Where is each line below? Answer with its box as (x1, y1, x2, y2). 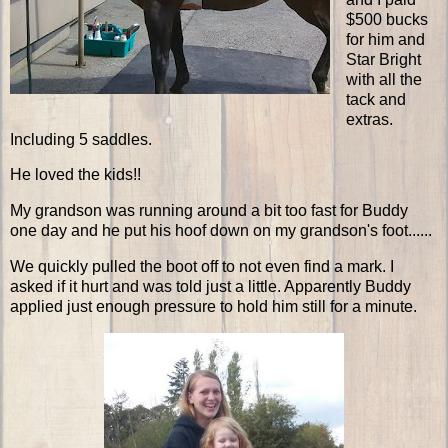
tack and (345, 90, 406, 108)
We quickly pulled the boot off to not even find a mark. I (10, 258, 394, 276)
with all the (345, 70, 422, 88)
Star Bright (345, 50, 421, 68)
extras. (345, 110, 393, 128)
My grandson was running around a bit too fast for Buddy (10, 202, 408, 220)
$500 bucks (345, 10, 428, 28)
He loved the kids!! (10, 166, 141, 184)
